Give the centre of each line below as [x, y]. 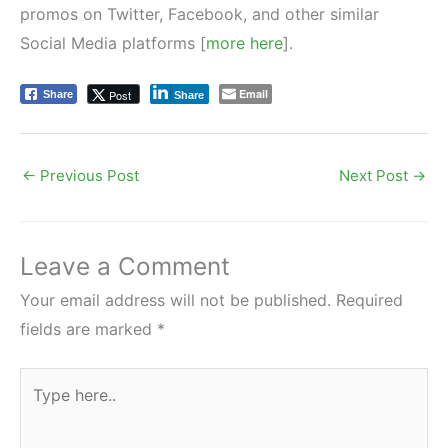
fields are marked [88, 329]
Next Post [375, 175]
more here [244, 43]
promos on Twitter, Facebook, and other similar [199, 14]
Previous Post [87, 175]
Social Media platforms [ [113, 43]
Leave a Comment [125, 266]
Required [369, 300]
